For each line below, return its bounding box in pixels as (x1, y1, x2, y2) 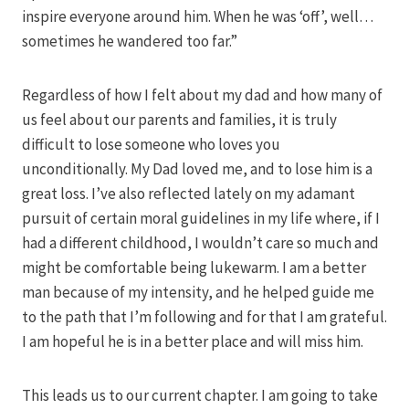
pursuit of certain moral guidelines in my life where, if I (22, 207, 380, 228)
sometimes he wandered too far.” (22, 30, 237, 51)
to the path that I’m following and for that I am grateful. (22, 306, 387, 327)
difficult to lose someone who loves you (22, 133, 280, 154)
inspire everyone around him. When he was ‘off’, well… (22, 5, 373, 26)
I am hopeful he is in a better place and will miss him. (22, 330, 363, 351)
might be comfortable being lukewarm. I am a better (22, 257, 366, 278)
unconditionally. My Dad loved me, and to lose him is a (22, 158, 372, 179)
